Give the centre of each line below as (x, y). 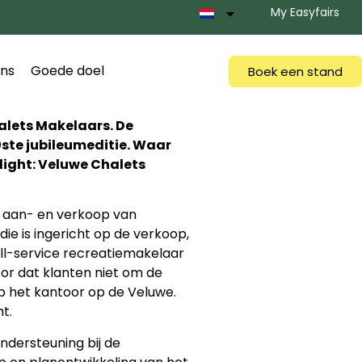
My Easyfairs (305, 13)
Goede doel (67, 71)
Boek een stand (295, 71)
